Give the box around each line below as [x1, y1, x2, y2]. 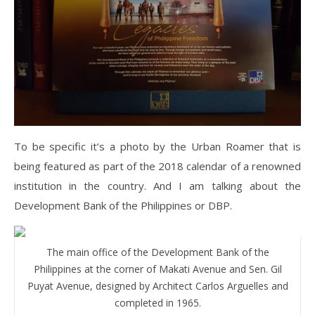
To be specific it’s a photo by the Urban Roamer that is [14, 139, 301, 154]
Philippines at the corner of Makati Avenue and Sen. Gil [33, 262, 282, 276]
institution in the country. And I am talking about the [14, 179, 301, 193]
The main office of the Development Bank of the [46, 245, 269, 259]
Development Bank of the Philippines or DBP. [14, 198, 232, 213]
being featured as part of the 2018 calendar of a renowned [14, 159, 301, 174]
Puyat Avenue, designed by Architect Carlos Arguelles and [27, 279, 288, 293]
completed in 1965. [114, 296, 201, 310]
